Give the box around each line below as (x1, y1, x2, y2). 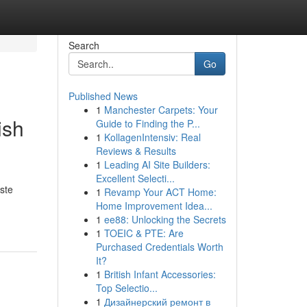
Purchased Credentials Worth (95, 240, 223, 254)
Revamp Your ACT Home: (103, 185, 217, 199)
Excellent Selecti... (95, 171, 175, 185)
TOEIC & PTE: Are (103, 226, 184, 240)
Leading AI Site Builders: (103, 158, 210, 171)
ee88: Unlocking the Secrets (103, 212, 226, 226)
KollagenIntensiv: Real (103, 130, 201, 144)
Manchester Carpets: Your (103, 103, 218, 116)
